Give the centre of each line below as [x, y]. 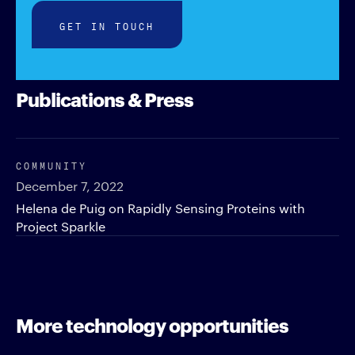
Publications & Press [105, 99]
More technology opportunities [152, 324]
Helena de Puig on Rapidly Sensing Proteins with [160, 208]
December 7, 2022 [70, 186]
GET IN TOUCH [107, 25]
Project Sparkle [61, 227]
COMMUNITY [52, 165]
